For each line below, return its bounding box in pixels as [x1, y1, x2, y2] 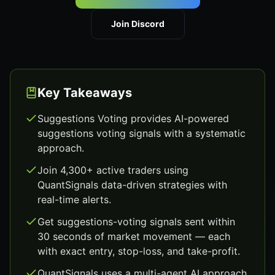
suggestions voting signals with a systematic [37, 127, 246, 139]
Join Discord [110, 18, 165, 29]
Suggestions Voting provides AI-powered [37, 112, 229, 125]
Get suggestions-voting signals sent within [37, 215, 235, 228]
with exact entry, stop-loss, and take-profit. [37, 245, 240, 257]
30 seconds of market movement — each [37, 230, 230, 242]
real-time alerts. [37, 193, 111, 206]
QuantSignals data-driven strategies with [37, 179, 227, 191]
